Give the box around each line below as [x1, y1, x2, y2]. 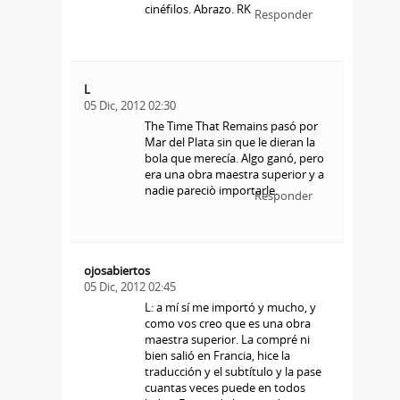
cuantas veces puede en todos [144, 379, 305, 396]
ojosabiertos [84, 262, 150, 279]
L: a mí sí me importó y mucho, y [144, 298, 316, 315]
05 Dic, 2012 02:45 [84, 278, 176, 295]
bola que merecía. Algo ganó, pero [144, 149, 324, 166]
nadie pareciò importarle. [144, 181, 278, 198]
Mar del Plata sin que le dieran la [144, 133, 315, 150]
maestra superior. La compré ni [144, 330, 310, 347]
